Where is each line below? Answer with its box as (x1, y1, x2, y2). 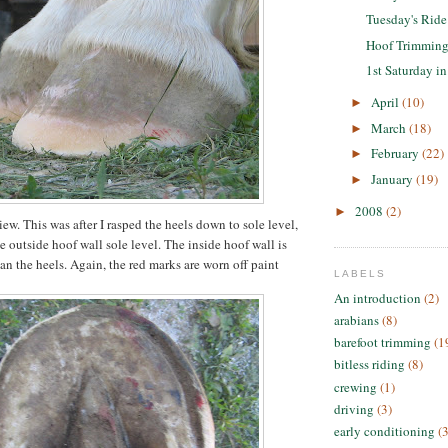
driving (334, 399, 374, 418)
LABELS (334, 268, 387, 280)
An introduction (334, 288, 421, 307)
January (370, 169, 416, 188)
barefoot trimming (334, 333, 431, 352)
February (370, 144, 422, 163)
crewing (334, 377, 377, 396)
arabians (334, 310, 379, 329)
